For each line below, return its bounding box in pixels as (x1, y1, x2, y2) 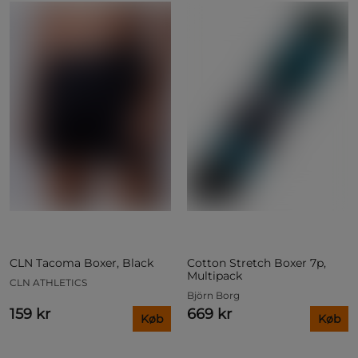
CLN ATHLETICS (10, 276, 87, 289)
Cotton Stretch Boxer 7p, (187, 256, 326, 271)
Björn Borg (187, 289, 240, 302)
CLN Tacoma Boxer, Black (10, 256, 153, 271)
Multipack (187, 268, 242, 284)
